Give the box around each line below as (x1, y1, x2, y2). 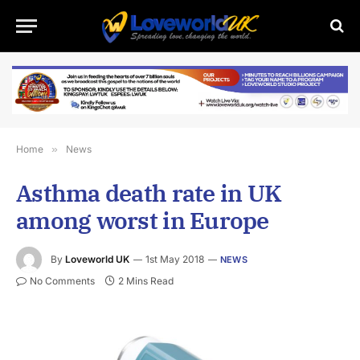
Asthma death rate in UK (16, 178, 282, 209)
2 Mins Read (118, 275, 174, 288)
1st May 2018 (145, 252, 204, 265)
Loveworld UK (65, 252, 129, 265)
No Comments (30, 275, 95, 288)
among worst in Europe (16, 205, 269, 236)
